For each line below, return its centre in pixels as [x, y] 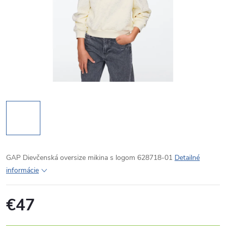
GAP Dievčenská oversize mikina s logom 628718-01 [90, 158]
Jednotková [23, 219]
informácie [22, 170]
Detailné [187, 158]
